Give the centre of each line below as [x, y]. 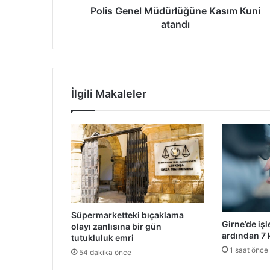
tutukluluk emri [102, 237]
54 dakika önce [105, 252]
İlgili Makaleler [109, 94]
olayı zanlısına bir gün [116, 226]
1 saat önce [249, 250]
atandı [175, 24]
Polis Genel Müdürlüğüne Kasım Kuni [175, 11]
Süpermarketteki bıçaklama [127, 215]
